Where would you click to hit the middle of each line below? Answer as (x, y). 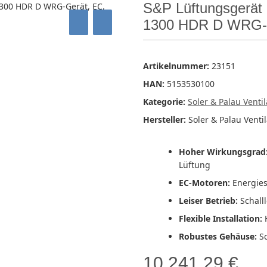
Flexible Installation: (221, 219)
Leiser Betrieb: (208, 201)
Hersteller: (164, 120)
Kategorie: (165, 102)
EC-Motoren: (204, 183)
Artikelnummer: (177, 66)
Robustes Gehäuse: (218, 237)
